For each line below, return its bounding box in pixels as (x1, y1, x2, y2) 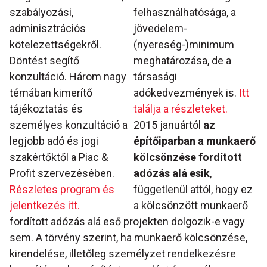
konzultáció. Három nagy (10, 70, 126, 83)
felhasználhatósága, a (133, 6, 236, 19)
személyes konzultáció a (10, 119, 128, 132)
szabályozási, (10, 6, 73, 19)
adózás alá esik (133, 167, 210, 180)
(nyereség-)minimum (133, 38, 234, 51)
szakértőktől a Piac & (10, 151, 108, 164)
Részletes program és (10, 183, 114, 196)
